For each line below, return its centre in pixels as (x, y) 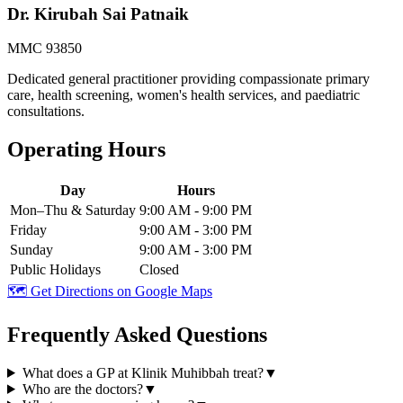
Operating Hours (86, 150)
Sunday (31, 250)
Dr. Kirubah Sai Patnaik (98, 13)
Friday (28, 230)
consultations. (46, 112)
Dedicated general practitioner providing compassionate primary (188, 79)
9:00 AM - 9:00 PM (196, 210)
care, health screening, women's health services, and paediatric (184, 95)
